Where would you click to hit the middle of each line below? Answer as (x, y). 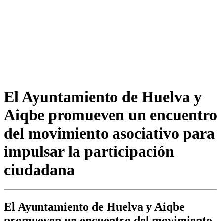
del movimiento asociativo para (109, 133)
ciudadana (39, 169)
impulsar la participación (89, 151)
